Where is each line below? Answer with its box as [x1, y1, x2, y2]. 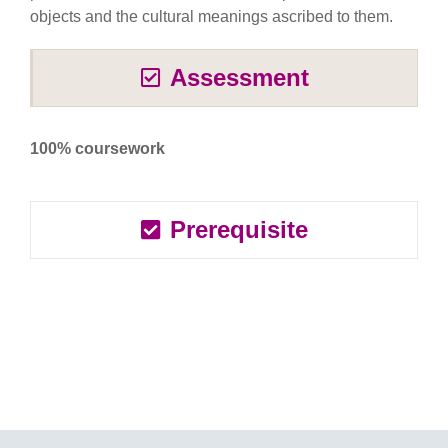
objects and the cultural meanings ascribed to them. [30, 8, 393, 25]
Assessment [170, 64, 309, 91]
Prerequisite [169, 216, 308, 243]
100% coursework [30, 140, 165, 157]
